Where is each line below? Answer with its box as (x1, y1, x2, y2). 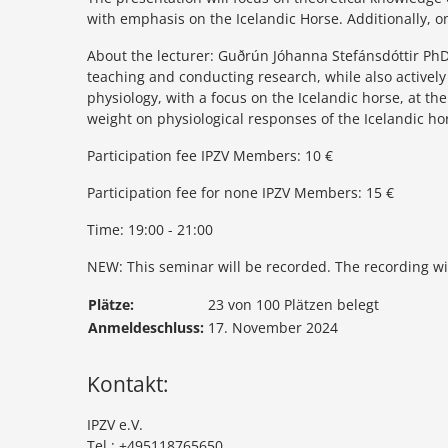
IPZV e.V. (87, 415, 143, 434)
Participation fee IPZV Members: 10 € (87, 146, 333, 165)
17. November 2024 (208, 318, 338, 337)
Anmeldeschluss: (88, 318, 204, 337)
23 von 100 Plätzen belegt (208, 295, 379, 314)
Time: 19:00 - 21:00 (87, 220, 213, 239)
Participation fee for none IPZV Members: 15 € (87, 183, 394, 202)
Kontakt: (87, 370, 169, 398)
